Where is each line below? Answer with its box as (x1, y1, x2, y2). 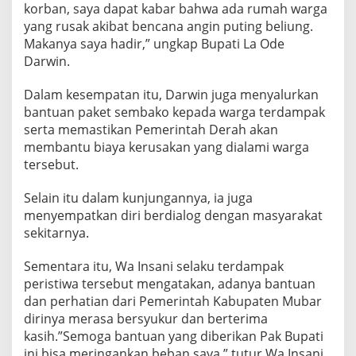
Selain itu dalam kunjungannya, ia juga (24, 188, 253, 207)
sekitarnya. (24, 223, 89, 242)
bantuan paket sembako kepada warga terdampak (24, 103, 325, 121)
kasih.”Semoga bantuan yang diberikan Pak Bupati (24, 327, 323, 345)
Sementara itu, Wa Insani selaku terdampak (24, 257, 284, 275)
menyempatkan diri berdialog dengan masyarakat (24, 206, 323, 224)
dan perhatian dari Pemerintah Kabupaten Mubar (24, 292, 322, 310)
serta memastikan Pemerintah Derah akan (24, 120, 278, 138)
